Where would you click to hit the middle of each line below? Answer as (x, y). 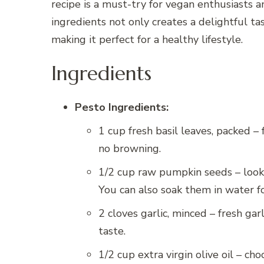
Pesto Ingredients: (122, 108)
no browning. (130, 149)
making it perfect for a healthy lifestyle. (147, 39)
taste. (112, 231)
